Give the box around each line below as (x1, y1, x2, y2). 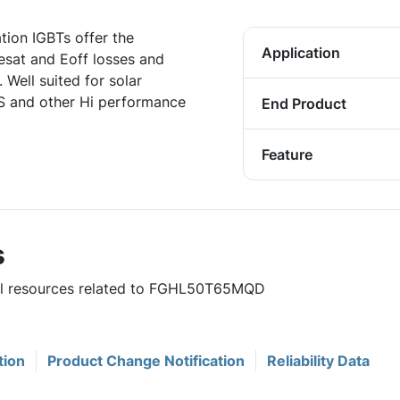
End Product (262, 95, 346, 112)
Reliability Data (267, 352, 370, 370)
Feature (262, 146, 312, 163)
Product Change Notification (47, 352, 245, 370)
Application (262, 44, 340, 62)
